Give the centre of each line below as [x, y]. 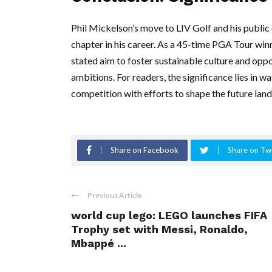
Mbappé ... [99, 243]
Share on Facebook [144, 150]
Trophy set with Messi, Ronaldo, [159, 229]
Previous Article [115, 195]
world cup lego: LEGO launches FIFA [169, 216]
